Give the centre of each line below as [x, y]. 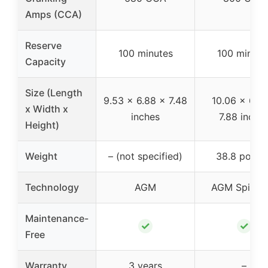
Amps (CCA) [54, 14]
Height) [42, 125]
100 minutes [145, 53]
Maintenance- [57, 218]
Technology [52, 187]
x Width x [47, 109]
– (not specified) [145, 156]
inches [145, 116]
